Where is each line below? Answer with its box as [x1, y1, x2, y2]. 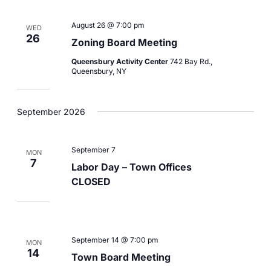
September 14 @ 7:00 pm [71, 235, 158, 244]
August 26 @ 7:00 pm [71, 20, 145, 30]
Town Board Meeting [71, 250, 171, 263]
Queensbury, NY [71, 66, 126, 76]
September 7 [71, 145, 116, 154]
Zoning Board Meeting [71, 36, 177, 48]
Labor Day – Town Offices [71, 160, 192, 173]
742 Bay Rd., [169, 56, 212, 66]
